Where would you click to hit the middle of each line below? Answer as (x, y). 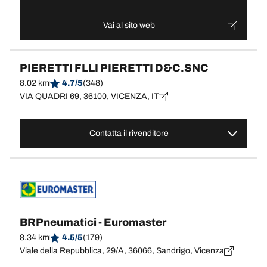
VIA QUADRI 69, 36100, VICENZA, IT (89, 96)
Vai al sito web (129, 25)
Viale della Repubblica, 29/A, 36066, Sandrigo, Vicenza (122, 251)
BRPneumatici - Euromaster (93, 222)
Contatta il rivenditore (129, 133)
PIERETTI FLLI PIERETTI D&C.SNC (114, 68)
